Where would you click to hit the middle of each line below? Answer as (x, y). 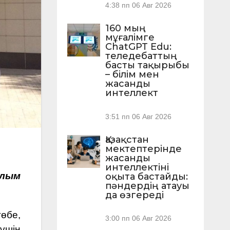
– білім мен (132, 75)
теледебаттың (141, 56)
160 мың (125, 28)
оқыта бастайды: (146, 176)
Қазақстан (127, 139)
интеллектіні (137, 167)
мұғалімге (130, 38)
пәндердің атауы (147, 186)
